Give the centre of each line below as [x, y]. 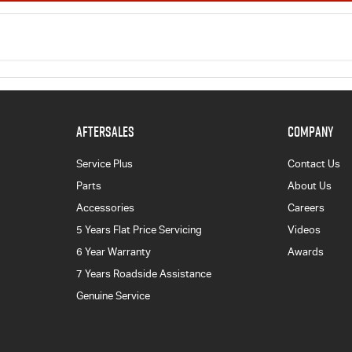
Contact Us [314, 164]
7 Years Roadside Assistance [143, 274]
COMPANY [311, 132]
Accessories [105, 208]
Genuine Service [113, 296]
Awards [306, 252]
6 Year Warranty [113, 252]
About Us [310, 186]
